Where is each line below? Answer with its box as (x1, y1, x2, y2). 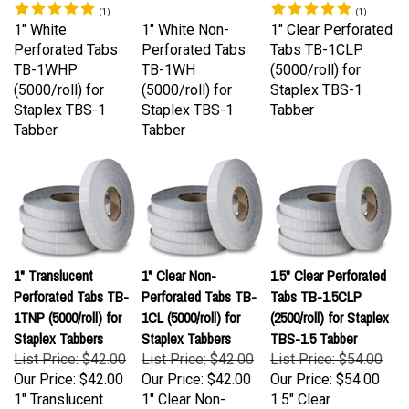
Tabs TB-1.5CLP (270, 269, 362, 289)
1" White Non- (142, 4, 229, 21)
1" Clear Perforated (270, 4, 393, 21)
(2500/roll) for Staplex (270, 290, 389, 310)
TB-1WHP (14, 44, 78, 61)
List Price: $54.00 (270, 333, 383, 351)
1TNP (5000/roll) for (14, 290, 121, 310)
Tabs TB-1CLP (270, 24, 363, 41)
